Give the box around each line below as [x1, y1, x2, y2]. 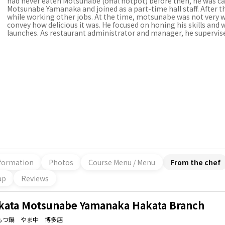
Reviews [21, 173, 49, 183]
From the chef [170, 157, 220, 167]
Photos [49, 157, 73, 167]
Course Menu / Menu [88, 157, 155, 167]
